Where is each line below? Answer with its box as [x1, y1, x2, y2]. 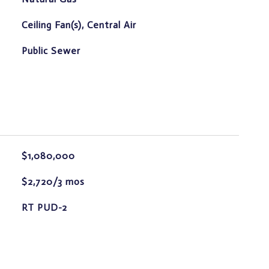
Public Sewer [21, 45, 80, 56]
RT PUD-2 [21, 202, 67, 213]
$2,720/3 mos [21, 176, 85, 187]
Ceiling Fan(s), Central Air [21, 19, 136, 31]
